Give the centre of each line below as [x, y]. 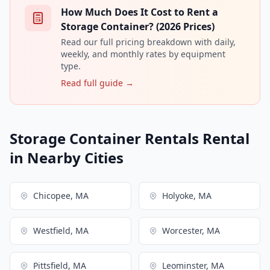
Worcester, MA [191, 230]
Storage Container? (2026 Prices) [138, 26]
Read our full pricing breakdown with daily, [148, 42]
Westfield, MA [61, 230]
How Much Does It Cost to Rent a [140, 12]
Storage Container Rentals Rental [130, 138]
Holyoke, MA [187, 195]
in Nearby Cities [67, 157]
